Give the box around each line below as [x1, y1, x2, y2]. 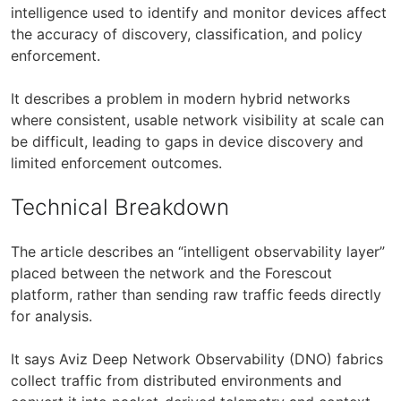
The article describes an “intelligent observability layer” [11, 242, 385, 260]
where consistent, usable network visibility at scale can [11, 110, 384, 129]
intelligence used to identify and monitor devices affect [11, 3, 387, 21]
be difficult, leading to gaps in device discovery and [11, 132, 363, 150]
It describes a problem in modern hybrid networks [11, 89, 350, 107]
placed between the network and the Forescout [11, 263, 332, 282]
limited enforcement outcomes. [11, 153, 222, 172]
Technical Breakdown [11, 192, 229, 220]
